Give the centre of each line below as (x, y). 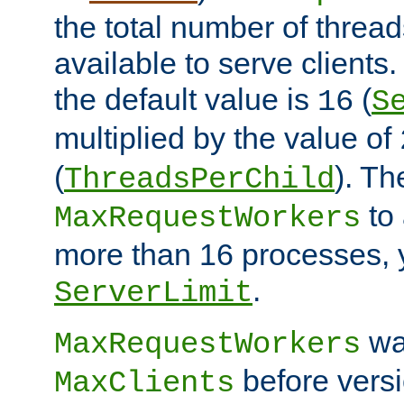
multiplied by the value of (227, 138)
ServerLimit (153, 293)
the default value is (186, 99)
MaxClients (144, 383)
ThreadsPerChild (199, 179)
